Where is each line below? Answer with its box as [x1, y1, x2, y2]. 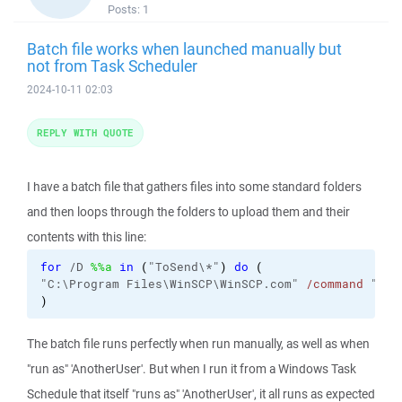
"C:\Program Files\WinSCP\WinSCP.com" [40, 276, 306, 292]
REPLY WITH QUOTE [37, 126, 134, 139]
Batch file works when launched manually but [27, 38, 342, 59]
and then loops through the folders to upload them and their [27, 204, 350, 220]
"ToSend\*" [148, 259, 220, 275]
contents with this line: [27, 229, 146, 245]
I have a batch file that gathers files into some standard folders [27, 179, 362, 195]
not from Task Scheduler [27, 55, 197, 76]
